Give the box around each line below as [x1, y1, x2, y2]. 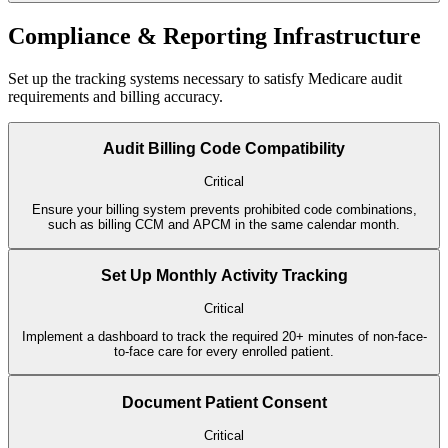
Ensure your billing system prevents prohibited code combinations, [31, 202, 417, 218]
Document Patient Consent [121, 394, 327, 412]
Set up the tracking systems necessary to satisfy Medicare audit [8, 69, 402, 87]
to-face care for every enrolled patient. [114, 344, 334, 360]
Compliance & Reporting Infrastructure [8, 22, 421, 49]
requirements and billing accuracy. [8, 87, 223, 105]
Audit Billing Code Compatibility [103, 140, 345, 158]
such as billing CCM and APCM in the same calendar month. [48, 217, 400, 233]
